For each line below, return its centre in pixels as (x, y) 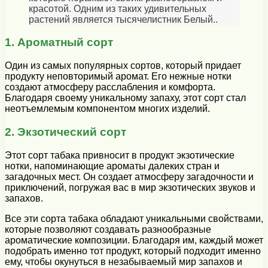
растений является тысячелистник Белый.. (123, 19)
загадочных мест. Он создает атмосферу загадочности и (129, 176)
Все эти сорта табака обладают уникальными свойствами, (134, 218)
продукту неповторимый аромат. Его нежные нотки (118, 77)
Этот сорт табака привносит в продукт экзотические (120, 155)
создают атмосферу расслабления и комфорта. (110, 87)
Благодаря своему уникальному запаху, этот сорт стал (125, 98)
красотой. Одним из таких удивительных (118, 8)
